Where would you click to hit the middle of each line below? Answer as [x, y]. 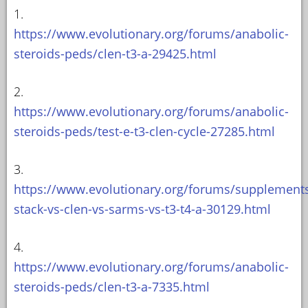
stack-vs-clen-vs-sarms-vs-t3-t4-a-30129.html [142, 209]
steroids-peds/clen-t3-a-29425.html [115, 53]
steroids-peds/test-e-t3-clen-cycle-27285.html [144, 131]
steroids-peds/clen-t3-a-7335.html [112, 286]
